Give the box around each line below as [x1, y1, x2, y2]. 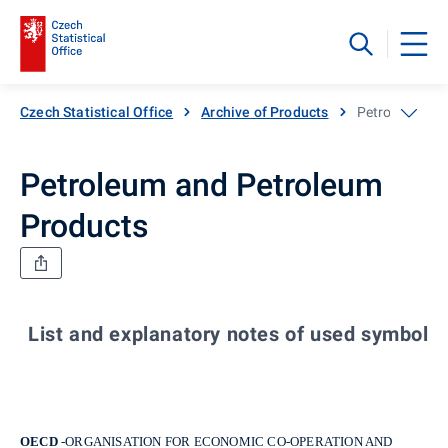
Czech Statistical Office [20, 103, 174, 120]
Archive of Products [201, 103, 329, 120]
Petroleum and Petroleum [20, 165, 383, 204]
